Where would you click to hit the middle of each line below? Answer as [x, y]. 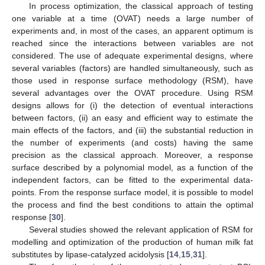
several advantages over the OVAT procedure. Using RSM [132, 93]
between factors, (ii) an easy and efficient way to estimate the [132, 117]
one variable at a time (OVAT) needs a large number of [132, 18]
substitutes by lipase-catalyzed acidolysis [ [91, 254]
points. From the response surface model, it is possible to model [132, 192]
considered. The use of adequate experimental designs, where [132, 55]
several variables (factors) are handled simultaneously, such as [132, 68]
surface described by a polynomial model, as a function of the [132, 167]
